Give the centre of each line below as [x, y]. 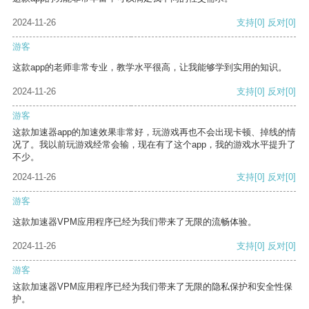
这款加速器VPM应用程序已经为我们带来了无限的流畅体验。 [134, 222]
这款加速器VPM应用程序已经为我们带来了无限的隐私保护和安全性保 [152, 287]
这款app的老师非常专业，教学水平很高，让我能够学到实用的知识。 [150, 68]
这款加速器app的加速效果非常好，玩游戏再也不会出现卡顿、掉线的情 [154, 132]
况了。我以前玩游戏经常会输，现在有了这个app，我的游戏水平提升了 [154, 145]
